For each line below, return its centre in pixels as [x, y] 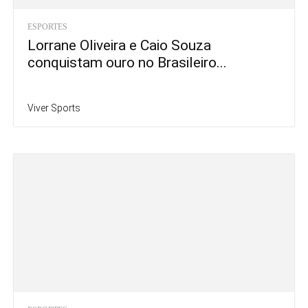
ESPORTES [47, 26]
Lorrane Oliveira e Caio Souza [119, 45]
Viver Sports [54, 108]
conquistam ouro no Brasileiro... [127, 62]
